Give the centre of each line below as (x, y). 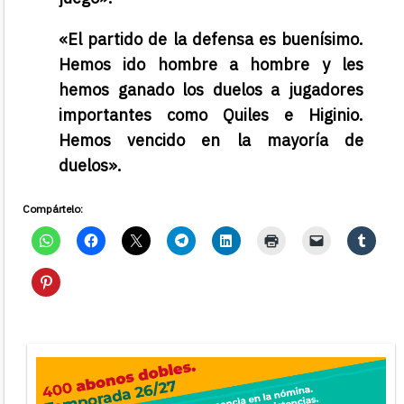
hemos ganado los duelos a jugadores (211, 89)
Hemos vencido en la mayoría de (211, 140)
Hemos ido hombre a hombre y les (211, 64)
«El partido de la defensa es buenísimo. (211, 39)
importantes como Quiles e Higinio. (211, 115)
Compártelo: (53, 208)
